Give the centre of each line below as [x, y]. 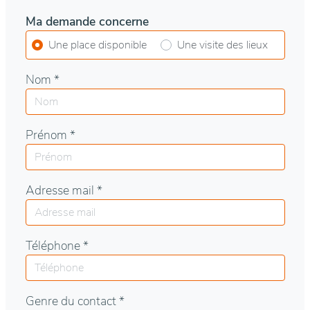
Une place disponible [97, 45]
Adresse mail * [64, 191]
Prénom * [50, 135]
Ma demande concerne [87, 22]
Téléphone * [57, 246]
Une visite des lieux [222, 45]
